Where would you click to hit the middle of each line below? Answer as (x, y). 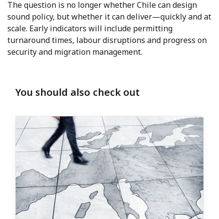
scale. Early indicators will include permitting (90, 29)
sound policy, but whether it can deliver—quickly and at (109, 17)
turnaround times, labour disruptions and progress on (107, 40)
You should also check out (77, 92)
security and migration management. (75, 52)
